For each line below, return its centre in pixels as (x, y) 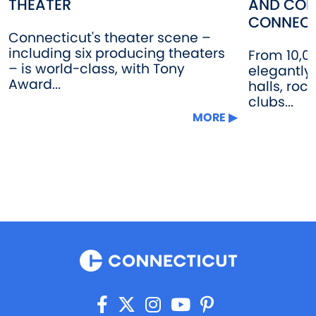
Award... (35, 84)
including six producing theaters (117, 53)
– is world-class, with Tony (97, 68)
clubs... (271, 102)
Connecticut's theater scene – (110, 37)
